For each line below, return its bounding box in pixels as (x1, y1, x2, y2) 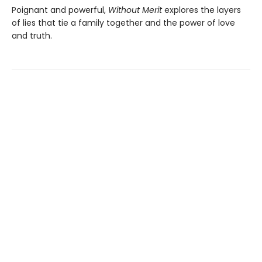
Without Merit (108, 4, 162, 16)
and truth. (12, 30, 52, 42)
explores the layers (162, 4, 241, 16)
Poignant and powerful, (12, 4, 108, 16)
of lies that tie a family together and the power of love (12, 17, 235, 29)
